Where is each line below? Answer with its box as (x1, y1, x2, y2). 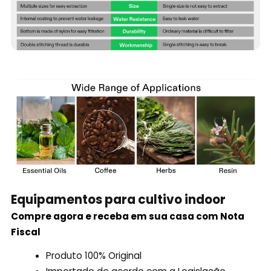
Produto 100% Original (46, 249, 142, 262)
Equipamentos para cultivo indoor (10, 191, 226, 208)
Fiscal (10, 225, 41, 238)
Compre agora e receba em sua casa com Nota (10, 209, 244, 223)
